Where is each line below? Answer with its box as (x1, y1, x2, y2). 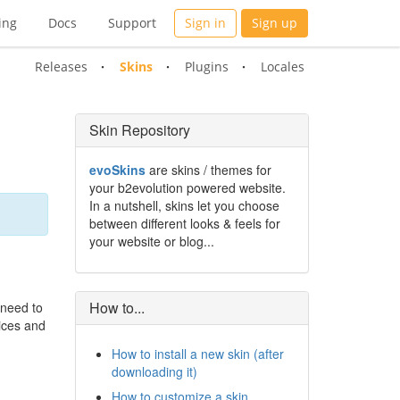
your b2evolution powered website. (88, 179, 286, 196)
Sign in (185, 14, 226, 31)
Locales (261, 58, 304, 75)
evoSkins (88, 161, 146, 179)
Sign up (252, 14, 297, 31)
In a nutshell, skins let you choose (88, 196, 279, 214)
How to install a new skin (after (111, 345, 284, 363)
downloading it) (111, 362, 197, 381)
